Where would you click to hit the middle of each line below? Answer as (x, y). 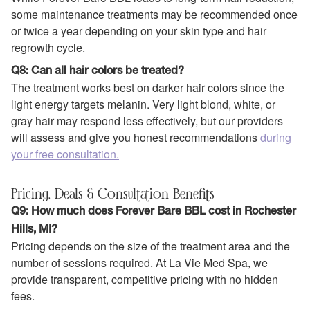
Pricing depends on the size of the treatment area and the (151, 246)
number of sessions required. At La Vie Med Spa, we (139, 263)
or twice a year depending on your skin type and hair (139, 30)
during (276, 138)
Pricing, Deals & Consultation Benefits (113, 194)
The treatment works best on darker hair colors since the (148, 88)
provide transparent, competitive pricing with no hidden (145, 280)
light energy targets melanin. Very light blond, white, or (143, 104)
